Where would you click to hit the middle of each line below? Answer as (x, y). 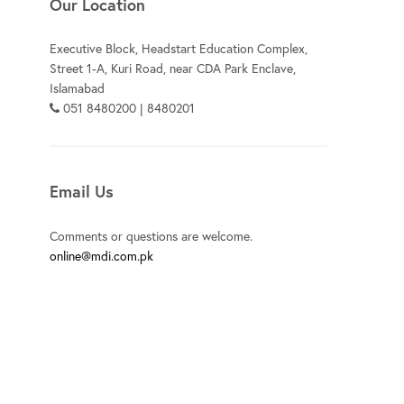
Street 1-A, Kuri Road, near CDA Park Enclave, (173, 69)
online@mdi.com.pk (101, 256)
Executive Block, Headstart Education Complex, (179, 49)
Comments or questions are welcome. (151, 236)
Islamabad (77, 88)
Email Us (82, 192)
